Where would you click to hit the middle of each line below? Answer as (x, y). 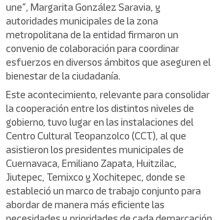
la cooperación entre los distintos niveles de (100, 108)
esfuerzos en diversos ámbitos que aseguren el (108, 62)
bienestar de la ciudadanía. (63, 76)
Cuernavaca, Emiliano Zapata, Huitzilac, (91, 163)
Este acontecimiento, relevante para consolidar (108, 95)
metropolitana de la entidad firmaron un (92, 35)
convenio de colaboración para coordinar (93, 48)
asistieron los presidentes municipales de (95, 150)
